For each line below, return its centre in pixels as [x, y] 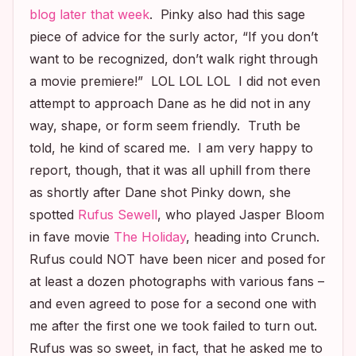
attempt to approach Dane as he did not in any [170, 103]
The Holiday [150, 237]
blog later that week [89, 14]
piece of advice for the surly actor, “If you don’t [174, 37]
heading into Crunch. [257, 237]
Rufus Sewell [118, 215]
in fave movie [72, 237]
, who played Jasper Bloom [241, 215]
